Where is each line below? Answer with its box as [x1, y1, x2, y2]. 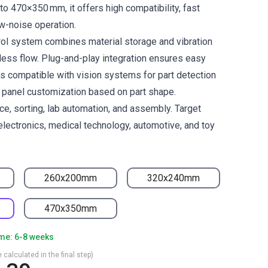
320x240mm [147, 172, 200, 184]
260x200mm [44, 172, 97, 184]
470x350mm [44, 202, 97, 214]
